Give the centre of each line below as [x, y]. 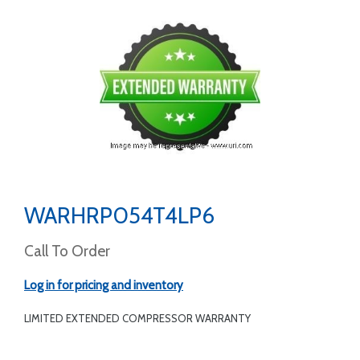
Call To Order [67, 251]
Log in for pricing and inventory [104, 285]
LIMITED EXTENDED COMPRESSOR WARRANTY [137, 318]
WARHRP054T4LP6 [119, 215]
